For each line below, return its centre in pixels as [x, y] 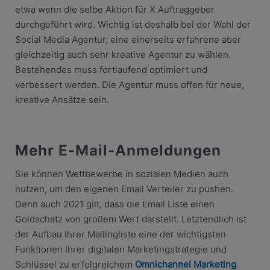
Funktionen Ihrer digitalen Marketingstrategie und [121, 249]
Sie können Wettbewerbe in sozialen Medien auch [121, 174]
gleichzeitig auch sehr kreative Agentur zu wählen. [123, 54]
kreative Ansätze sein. [62, 99]
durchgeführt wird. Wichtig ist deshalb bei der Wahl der [133, 24]
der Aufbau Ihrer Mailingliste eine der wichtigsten [120, 234]
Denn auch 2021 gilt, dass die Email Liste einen [115, 204]
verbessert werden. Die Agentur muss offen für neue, [129, 84]
